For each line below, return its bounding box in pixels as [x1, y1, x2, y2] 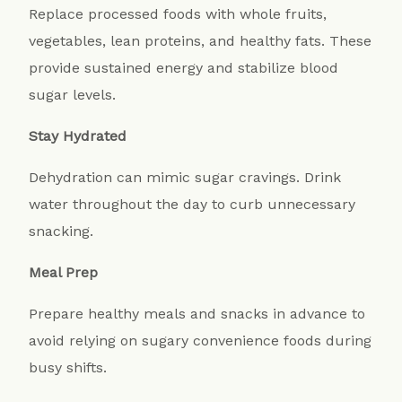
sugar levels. [29, 86, 117, 104]
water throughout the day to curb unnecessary [29, 196, 356, 214]
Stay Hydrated [29, 127, 127, 145]
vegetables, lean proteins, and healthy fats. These [29, 32, 372, 50]
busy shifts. [29, 359, 108, 377]
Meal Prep [29, 264, 99, 282]
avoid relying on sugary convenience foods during [29, 332, 372, 350]
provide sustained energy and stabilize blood [29, 59, 339, 77]
